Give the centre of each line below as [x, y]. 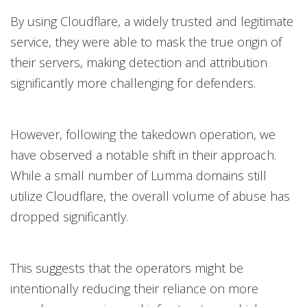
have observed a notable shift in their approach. [143, 155]
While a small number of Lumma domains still [138, 176]
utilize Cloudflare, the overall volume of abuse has [150, 196]
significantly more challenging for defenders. [133, 83]
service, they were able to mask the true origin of [146, 42]
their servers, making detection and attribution [139, 63]
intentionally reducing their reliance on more [134, 289]
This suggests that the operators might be [127, 268]
